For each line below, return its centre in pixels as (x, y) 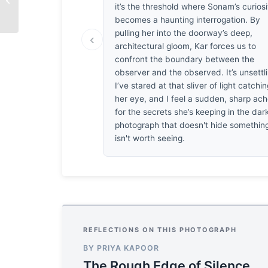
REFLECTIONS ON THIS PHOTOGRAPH (160, 229)
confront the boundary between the (185, 59)
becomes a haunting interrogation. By (188, 19)
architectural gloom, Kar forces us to (186, 46)
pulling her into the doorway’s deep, (184, 33)
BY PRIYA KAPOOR (121, 248)
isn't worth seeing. (150, 138)
